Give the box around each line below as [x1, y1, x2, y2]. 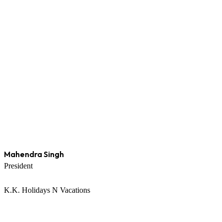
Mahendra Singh [4, 149, 64, 160]
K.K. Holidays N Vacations [4, 186, 90, 195]
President [4, 162, 33, 170]
